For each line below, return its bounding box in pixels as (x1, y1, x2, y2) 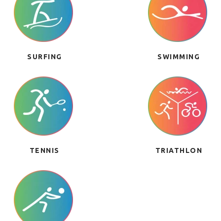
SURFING (27, 53, 62, 61)
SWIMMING (157, 53, 200, 61)
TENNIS (29, 147, 60, 154)
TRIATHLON (155, 147, 203, 154)
